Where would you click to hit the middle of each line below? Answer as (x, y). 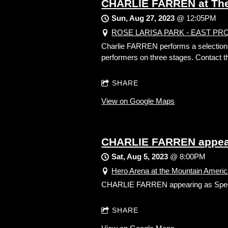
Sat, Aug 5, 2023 (140, 157)
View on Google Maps (138, 101)
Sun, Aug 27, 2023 (143, 18)
